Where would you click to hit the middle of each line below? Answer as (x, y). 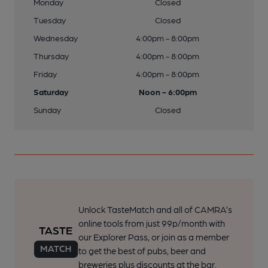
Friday (45, 74)
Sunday (47, 109)
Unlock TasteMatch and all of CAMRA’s (155, 209)
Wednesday (56, 38)
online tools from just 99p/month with (151, 223)
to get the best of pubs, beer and (142, 251)
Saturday (51, 92)
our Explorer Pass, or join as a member (153, 237)
